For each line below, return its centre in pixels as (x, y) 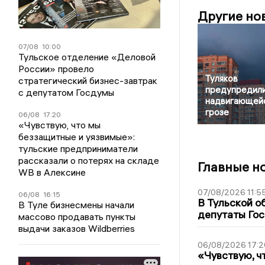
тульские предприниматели (78, 149)
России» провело (56, 69)
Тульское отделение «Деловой (87, 57)
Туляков (221, 79)
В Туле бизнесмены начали (77, 205)
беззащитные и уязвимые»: (77, 137)
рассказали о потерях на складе (89, 161)
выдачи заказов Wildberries (77, 229)
